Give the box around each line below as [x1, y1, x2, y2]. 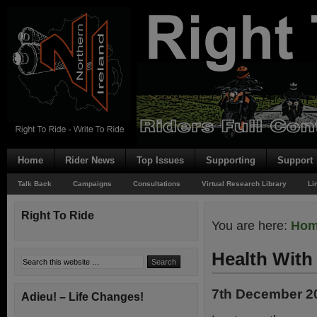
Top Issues [137, 155, 184, 166]
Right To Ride [21, 209, 94, 221]
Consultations [133, 180, 180, 188]
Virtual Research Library [202, 180, 287, 188]
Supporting [206, 155, 255, 166]
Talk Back [18, 180, 52, 188]
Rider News [65, 155, 115, 166]
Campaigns [73, 180, 112, 188]
